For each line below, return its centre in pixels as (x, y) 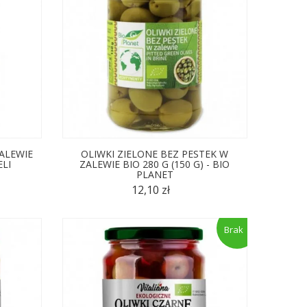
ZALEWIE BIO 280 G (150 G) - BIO (155, 164)
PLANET (155, 174)
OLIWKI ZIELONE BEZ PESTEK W (155, 153)
